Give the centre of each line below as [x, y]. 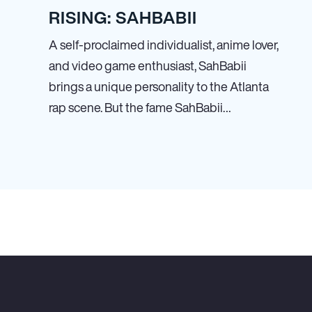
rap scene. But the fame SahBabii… [140, 107]
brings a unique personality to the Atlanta [159, 86]
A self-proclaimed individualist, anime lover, [164, 45]
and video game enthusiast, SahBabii [148, 65]
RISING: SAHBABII [123, 17]
